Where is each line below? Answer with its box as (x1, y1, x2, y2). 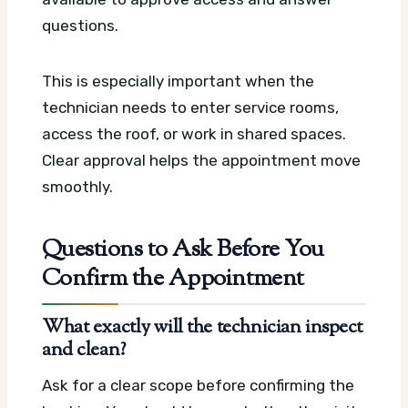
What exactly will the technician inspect (42, 314, 363, 342)
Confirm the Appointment (42, 262, 304, 298)
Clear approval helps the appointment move (42, 150, 361, 169)
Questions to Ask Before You (42, 233, 324, 269)
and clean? (42, 337, 126, 365)
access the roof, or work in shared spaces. (42, 124, 346, 143)
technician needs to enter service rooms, (42, 97, 339, 117)
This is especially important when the (42, 71, 314, 90)
